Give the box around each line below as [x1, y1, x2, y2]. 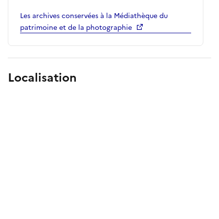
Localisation [8, 68, 77, 87]
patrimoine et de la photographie [20, 22, 132, 33]
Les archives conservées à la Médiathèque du [20, 10, 168, 21]
